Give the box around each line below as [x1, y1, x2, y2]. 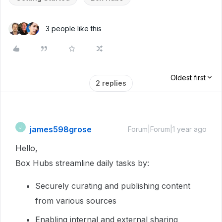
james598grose [30, 124, 92, 134]
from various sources [35, 196, 116, 206]
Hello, [15, 143, 38, 153]
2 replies [96, 79, 126, 87]
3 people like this [46, 24, 102, 33]
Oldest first [170, 73, 206, 82]
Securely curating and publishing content [35, 181, 190, 191]
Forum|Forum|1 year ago [128, 125, 207, 133]
